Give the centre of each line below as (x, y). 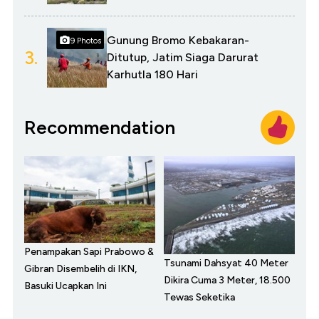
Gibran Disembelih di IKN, (80, 268)
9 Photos (86, 41)
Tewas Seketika (199, 298)
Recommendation (100, 127)
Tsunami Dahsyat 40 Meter (226, 263)
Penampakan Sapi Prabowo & (89, 251)
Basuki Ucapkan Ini (66, 286)
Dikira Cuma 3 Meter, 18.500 (227, 281)
